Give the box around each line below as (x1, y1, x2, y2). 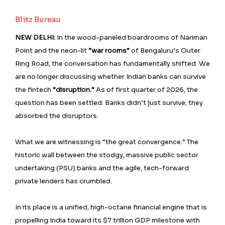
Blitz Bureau (15, 15, 61, 25)
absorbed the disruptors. (15, 111, 98, 121)
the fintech (15, 85, 51, 94)
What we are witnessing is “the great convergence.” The (15, 138, 198, 147)
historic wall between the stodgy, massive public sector (15, 151, 198, 160)
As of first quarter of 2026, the (94, 85, 198, 94)
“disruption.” (51, 85, 94, 94)
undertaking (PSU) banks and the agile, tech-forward (15, 164, 189, 173)
